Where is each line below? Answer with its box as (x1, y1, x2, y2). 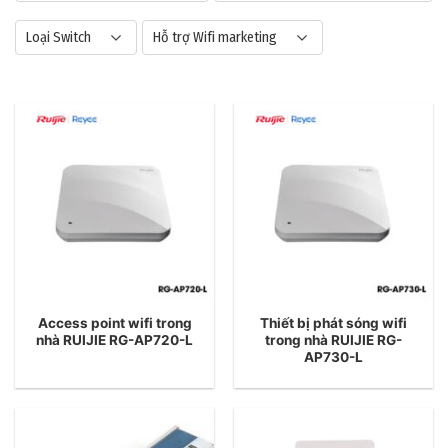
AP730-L (304, 348, 363, 365)
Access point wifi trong (37, 314, 192, 331)
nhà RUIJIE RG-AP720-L (36, 331, 193, 348)
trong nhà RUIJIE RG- (265, 331, 402, 348)
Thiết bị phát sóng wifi (260, 314, 407, 331)
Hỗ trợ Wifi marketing (153, 29, 277, 47)
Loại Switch (26, 29, 91, 47)
